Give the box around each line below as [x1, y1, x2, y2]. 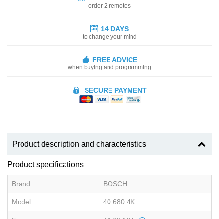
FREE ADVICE [92, 55, 137, 64]
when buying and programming [68, 64, 151, 71]
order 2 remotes [88, 2, 131, 9]
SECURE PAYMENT [83, 86, 147, 94]
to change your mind [82, 33, 137, 40]
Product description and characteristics [12, 140, 146, 149]
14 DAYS [101, 24, 129, 33]
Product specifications [7, 160, 84, 169]
